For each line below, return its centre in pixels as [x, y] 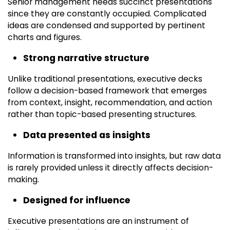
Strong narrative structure [86, 58]
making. [23, 180]
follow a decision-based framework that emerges [107, 91]
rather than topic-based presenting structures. [102, 114]
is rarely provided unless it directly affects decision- [110, 168]
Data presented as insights [87, 135]
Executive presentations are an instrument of [98, 221]
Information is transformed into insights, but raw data [114, 156]
